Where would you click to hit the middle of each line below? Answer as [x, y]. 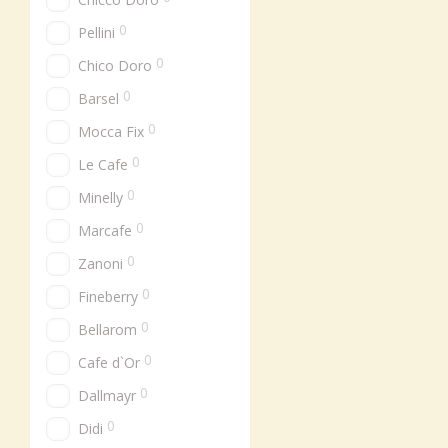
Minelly [100, 197]
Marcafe [105, 230]
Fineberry [108, 296]
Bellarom [107, 329]
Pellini [96, 32]
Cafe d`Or [109, 362]
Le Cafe [103, 164]
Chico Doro [115, 65]
